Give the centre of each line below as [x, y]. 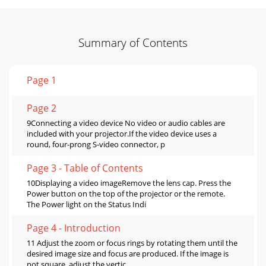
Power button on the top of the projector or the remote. [126, 193]
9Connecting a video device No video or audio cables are [126, 123]
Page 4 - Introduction [74, 228]
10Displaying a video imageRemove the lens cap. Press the [129, 183]
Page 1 [42, 80]
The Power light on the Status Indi [86, 204]
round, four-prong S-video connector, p [96, 144]
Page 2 [42, 108]
